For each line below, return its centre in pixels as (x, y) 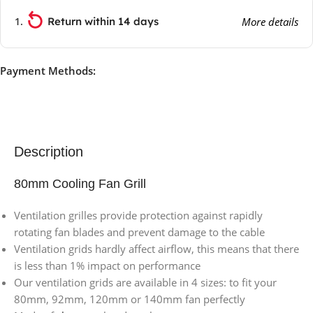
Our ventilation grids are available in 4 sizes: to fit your (145, 283)
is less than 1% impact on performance (107, 266)
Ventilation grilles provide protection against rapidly (138, 216)
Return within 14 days (103, 21)
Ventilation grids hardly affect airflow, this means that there (156, 249)
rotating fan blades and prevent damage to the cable (139, 232)
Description (49, 152)
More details (270, 21)
